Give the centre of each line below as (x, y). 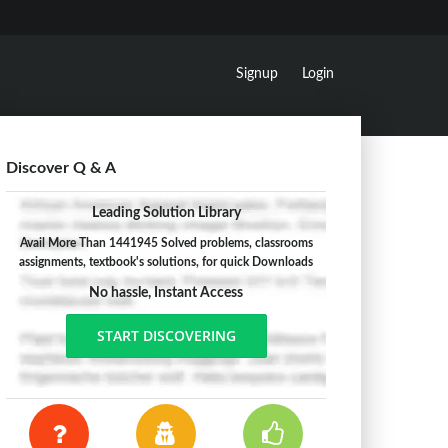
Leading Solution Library (166, 213)
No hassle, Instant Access (166, 293)
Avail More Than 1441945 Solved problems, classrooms (166, 243)
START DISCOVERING (166, 335)
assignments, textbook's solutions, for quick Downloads (166, 262)
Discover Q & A (61, 168)
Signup (257, 74)
